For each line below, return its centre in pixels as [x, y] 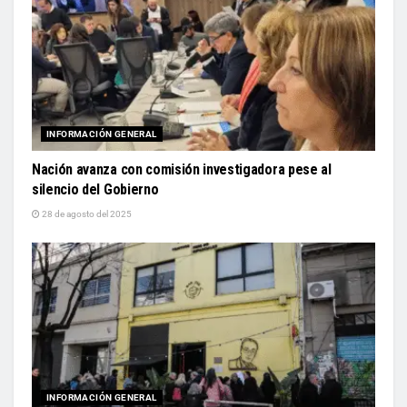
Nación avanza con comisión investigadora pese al [182, 169]
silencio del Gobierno [95, 189]
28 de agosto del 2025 [86, 213]
